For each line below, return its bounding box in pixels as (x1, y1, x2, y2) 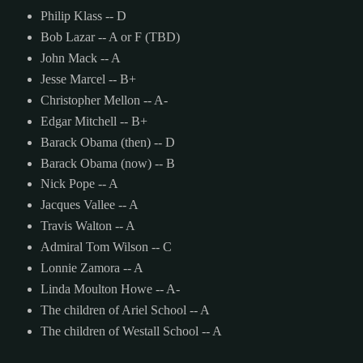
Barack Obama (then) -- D (40, 135, 175, 149)
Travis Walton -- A (40, 219, 135, 233)
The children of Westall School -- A (40, 324, 222, 339)
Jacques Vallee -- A (40, 198, 139, 212)
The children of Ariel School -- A (40, 303, 210, 318)
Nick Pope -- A (40, 177, 118, 191)
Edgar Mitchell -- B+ (40, 113, 147, 128)
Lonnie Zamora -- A (40, 261, 143, 275)
